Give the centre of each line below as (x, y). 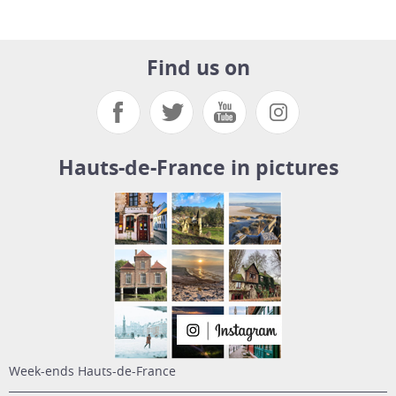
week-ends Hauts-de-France (98, 371)
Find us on (198, 68)
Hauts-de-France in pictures (198, 168)
